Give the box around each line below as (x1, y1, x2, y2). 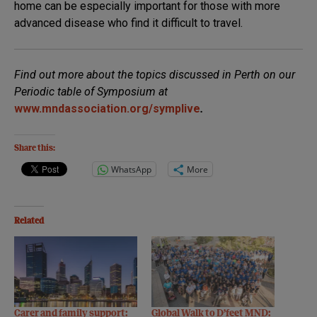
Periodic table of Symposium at (14, 85, 168, 99)
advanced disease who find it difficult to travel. (14, 16, 243, 30)
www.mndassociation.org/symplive (14, 102, 200, 116)
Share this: (14, 144, 55, 154)
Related (14, 217, 44, 226)
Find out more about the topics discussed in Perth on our (14, 68, 295, 82)
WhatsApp (111, 163, 151, 175)
